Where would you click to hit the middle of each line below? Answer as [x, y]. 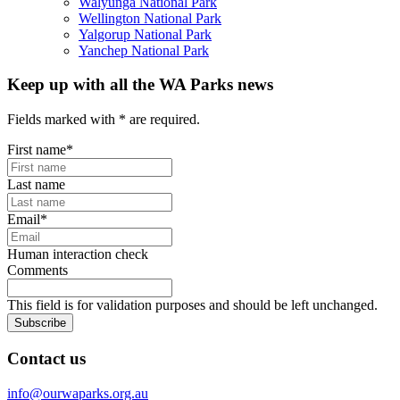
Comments [37, 271]
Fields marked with [63, 120]
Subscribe [40, 323]
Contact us [46, 358]
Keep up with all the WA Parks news [140, 85]
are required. [163, 120]
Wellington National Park [150, 18]
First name [37, 150]
